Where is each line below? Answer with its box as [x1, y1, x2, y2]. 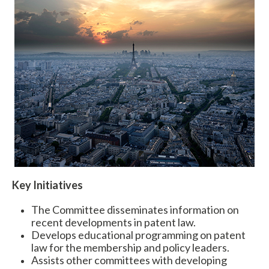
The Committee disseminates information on [31, 203, 239, 216]
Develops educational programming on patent [31, 228, 246, 241]
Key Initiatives [12, 178, 83, 192]
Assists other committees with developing [31, 253, 227, 267]
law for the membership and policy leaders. [31, 241, 229, 254]
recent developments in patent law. [31, 216, 196, 229]
